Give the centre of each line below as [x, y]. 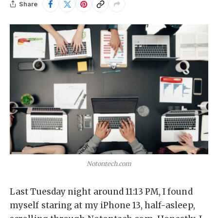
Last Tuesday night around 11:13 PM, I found [101, 191]
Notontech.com [109, 163]
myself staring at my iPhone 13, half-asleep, [102, 205]
